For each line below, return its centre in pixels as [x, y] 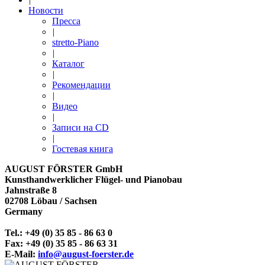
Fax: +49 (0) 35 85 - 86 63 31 [61, 243]
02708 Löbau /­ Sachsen [51, 201]
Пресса [66, 21]
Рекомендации [81, 85]
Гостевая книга [83, 149]
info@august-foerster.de [86, 254]
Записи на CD [80, 127]
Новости [46, 10]
